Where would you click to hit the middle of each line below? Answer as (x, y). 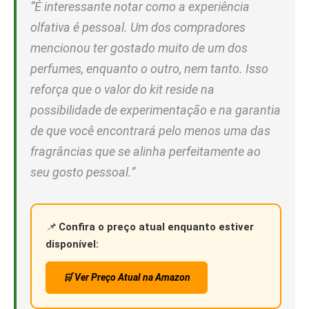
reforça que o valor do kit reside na (122, 90)
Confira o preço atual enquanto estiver (156, 227)
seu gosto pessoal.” (83, 172)
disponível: (72, 245)
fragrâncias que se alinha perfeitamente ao (146, 152)
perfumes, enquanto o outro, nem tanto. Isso (149, 69)
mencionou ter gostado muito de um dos (139, 48)
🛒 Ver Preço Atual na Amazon (127, 278)
